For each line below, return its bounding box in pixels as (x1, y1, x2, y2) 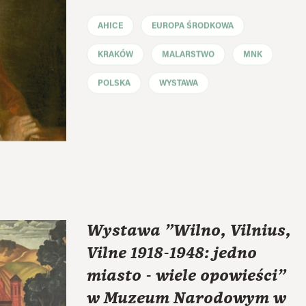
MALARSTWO (162, 50, 214, 59)
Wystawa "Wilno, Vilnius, (87, 219, 291, 242)
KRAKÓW (98, 50, 133, 59)
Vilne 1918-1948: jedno (87, 242, 257, 264)
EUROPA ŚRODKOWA (152, 21, 234, 30)
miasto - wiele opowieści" (87, 264, 286, 287)
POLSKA (98, 79, 130, 87)
